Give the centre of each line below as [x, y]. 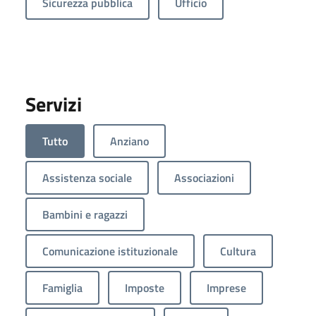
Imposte [145, 288]
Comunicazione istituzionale [110, 251]
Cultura [238, 251]
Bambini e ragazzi [85, 215]
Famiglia [62, 288]
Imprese [226, 288]
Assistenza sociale [87, 178]
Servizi [54, 104]
